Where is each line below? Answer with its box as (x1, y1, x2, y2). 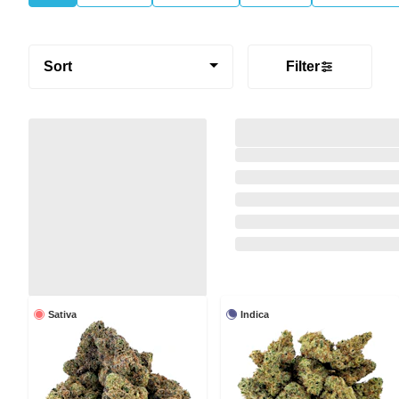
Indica (240, 308, 269, 320)
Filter (286, 58, 320, 74)
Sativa (48, 308, 77, 320)
